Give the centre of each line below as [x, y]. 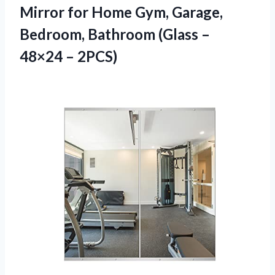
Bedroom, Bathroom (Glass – [115, 34]
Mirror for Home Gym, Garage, [121, 12]
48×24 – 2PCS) [68, 56]
